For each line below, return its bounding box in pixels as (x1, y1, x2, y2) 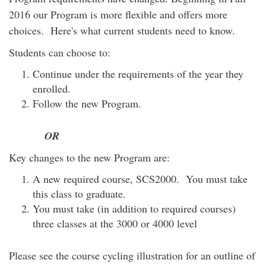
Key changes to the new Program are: (9, 150, 170, 164)
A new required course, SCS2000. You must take (33, 172, 248, 186)
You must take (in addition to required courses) (33, 201, 236, 216)
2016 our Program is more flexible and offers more (9, 7, 227, 21)
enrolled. (33, 81, 71, 96)
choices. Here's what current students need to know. (9, 23, 235, 37)
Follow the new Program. (33, 96, 141, 110)
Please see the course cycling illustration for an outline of (9, 248, 255, 262)
